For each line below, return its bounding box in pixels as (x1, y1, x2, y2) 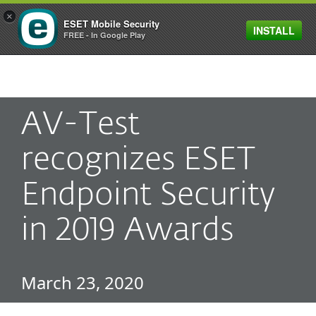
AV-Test (21, 109, 140, 141)
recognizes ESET (21, 145, 255, 176)
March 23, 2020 (21, 271, 144, 294)
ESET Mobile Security (63, 17, 159, 30)
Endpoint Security (21, 180, 275, 212)
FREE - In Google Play (63, 30, 145, 40)
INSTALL (253, 23, 295, 37)
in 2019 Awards (21, 215, 233, 247)
